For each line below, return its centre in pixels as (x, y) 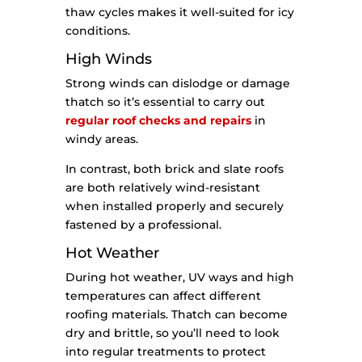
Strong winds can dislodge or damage (177, 84)
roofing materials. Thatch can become (176, 315)
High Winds (108, 59)
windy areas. (101, 139)
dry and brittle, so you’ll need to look (172, 333)
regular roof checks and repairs (158, 121)
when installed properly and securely (174, 206)
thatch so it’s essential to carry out (165, 102)
